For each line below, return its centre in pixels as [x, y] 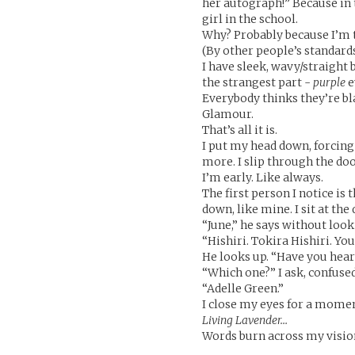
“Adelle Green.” [243, 288]
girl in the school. [250, 19]
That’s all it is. [240, 130]
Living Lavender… [245, 320]
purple [330, 82]
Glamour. [228, 114]
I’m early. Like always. [263, 177]
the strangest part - [258, 82]
